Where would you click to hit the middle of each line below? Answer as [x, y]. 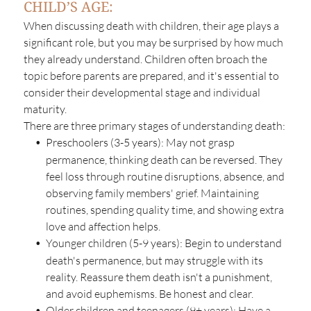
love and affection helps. [103, 227]
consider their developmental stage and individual [142, 93]
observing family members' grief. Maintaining [152, 193]
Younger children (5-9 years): [115, 243]
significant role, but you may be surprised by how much [153, 43]
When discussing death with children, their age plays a [151, 26]
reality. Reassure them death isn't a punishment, [159, 277]
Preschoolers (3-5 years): [104, 143]
